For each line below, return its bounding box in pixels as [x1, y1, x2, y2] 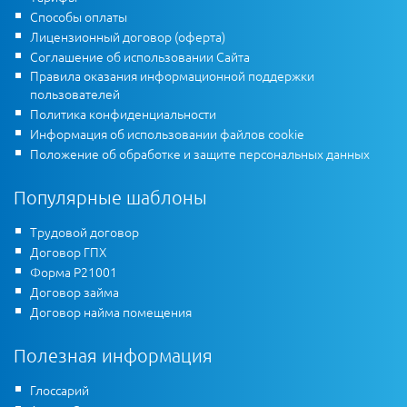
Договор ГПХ [30, 243, 107, 262]
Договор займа [30, 283, 119, 302]
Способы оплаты [30, 7, 127, 26]
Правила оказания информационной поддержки [30, 66, 314, 85]
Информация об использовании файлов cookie [30, 124, 304, 144]
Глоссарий [30, 381, 89, 400]
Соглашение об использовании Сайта [30, 47, 250, 66]
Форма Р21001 [30, 263, 117, 282]
